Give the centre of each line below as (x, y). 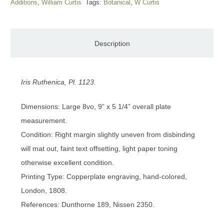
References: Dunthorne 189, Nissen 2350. (88, 204)
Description (112, 43)
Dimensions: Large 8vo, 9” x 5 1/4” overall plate (96, 106)
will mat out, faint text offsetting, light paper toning (99, 148)
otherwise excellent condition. (67, 162)
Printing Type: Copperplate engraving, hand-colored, (104, 176)
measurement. (44, 120)
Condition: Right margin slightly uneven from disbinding (108, 134)
